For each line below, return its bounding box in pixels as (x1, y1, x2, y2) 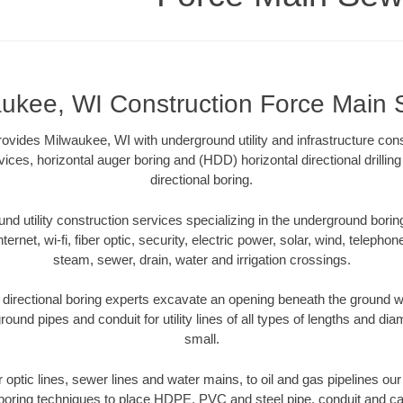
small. (184, 331, 219, 347)
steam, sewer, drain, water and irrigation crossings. (52, 251, 351, 267)
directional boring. (150, 172, 253, 188)
